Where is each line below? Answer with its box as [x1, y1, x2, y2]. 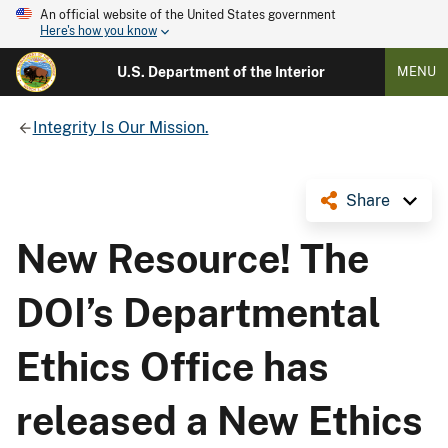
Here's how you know [40, 24, 157, 39]
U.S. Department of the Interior [116, 64, 325, 80]
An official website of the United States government [40, 8, 336, 22]
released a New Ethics [16, 397, 423, 444]
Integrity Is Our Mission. [32, 117, 209, 137]
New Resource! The [16, 235, 369, 282]
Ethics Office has [16, 343, 329, 390]
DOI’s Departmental [16, 289, 381, 336]
